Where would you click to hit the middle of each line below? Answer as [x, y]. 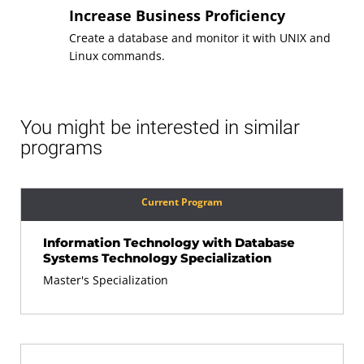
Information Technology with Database [169, 243]
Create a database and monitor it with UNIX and [200, 38]
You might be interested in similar [160, 128]
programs [61, 148]
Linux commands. [117, 56]
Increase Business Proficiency [177, 16]
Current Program [182, 202]
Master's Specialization [106, 280]
